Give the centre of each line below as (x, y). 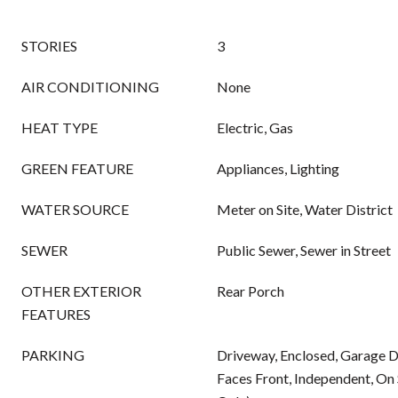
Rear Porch (251, 291)
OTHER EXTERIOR (81, 291)
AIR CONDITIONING (90, 87)
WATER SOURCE (75, 209)
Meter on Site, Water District (305, 209)
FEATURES (56, 314)
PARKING (53, 355)
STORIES (49, 46)
